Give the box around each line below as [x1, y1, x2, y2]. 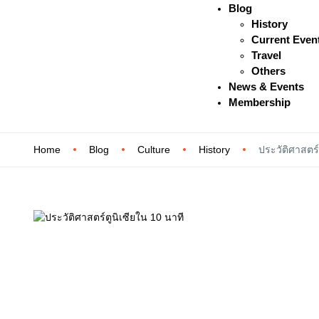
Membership [228, 95, 291, 108]
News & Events [228, 80, 304, 93]
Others [251, 64, 286, 77]
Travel [251, 48, 281, 61]
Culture [137, 143, 170, 155]
